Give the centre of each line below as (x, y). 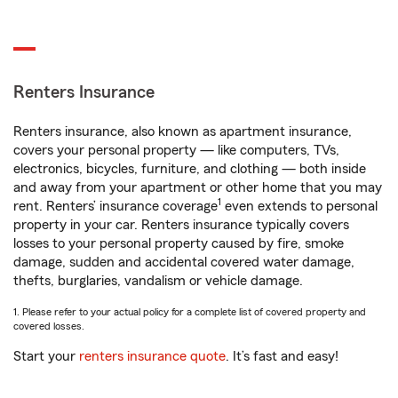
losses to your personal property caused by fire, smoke (179, 243)
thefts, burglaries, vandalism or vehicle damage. (158, 281)
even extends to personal (299, 206)
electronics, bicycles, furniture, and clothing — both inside (190, 169)
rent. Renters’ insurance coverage (115, 206)
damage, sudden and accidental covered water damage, (184, 262)
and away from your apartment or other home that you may (198, 187)
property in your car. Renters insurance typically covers (181, 225)
